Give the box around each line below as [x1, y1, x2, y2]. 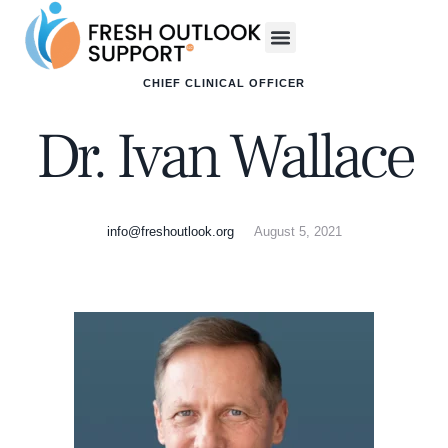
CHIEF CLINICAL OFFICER [143, 76, 305, 89]
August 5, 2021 [253, 223, 342, 239]
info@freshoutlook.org [106, 223, 234, 239]
